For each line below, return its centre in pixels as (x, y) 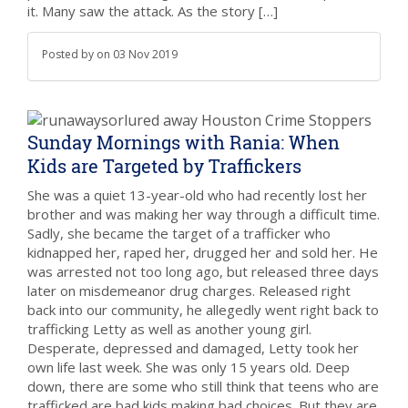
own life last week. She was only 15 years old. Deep (189, 367)
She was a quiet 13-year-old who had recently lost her (197, 195)
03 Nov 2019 (145, 54)
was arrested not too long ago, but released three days (203, 271)
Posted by (69, 54)
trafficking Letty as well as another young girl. (169, 329)
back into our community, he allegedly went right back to (203, 310)
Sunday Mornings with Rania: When (184, 142)
